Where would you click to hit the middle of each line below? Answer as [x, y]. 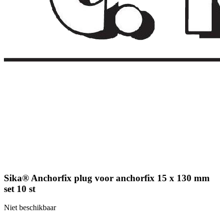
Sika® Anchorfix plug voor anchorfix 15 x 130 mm [107, 178]
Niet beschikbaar [30, 208]
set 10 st [20, 189]
